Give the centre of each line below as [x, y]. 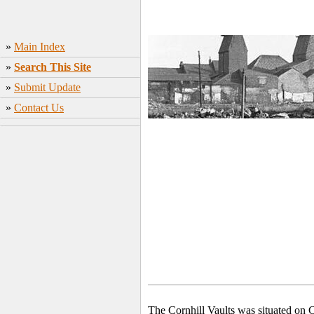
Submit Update [47, 87]
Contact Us [39, 108]
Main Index [40, 47]
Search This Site [53, 67]
